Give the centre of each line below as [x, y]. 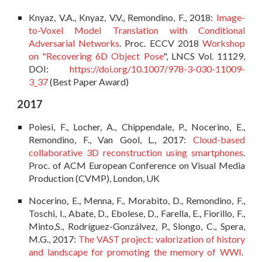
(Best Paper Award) [89, 81]
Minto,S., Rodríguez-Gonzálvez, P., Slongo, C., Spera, [137, 226]
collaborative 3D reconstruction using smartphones [136, 153]
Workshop [223, 43]
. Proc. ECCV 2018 [161, 43]
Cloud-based [216, 140]
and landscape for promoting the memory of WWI [135, 251]
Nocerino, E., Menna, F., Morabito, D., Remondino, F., [137, 200]
